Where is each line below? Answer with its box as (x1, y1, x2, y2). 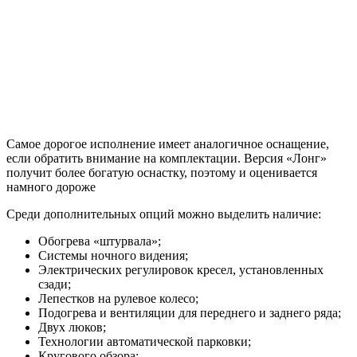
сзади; (38, 277, 71, 291)
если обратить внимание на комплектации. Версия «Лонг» (6, 151, 327, 165)
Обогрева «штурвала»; (38, 233, 161, 248)
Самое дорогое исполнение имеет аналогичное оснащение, (6, 136, 329, 151)
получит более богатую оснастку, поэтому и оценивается (6, 165, 317, 179)
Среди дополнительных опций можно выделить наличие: (6, 206, 321, 221)
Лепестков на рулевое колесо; (38, 291, 198, 305)
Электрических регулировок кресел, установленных (38, 262, 324, 277)
